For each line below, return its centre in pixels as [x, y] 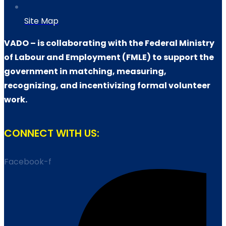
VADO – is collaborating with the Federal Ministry [109, 43]
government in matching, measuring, [85, 71]
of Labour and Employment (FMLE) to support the [109, 57]
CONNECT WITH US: [52, 133]
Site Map [41, 21]
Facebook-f [28, 161]
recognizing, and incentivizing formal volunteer [107, 85]
